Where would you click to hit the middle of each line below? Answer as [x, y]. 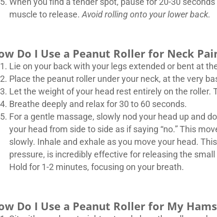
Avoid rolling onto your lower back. [146, 15]
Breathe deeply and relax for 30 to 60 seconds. [98, 104]
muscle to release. [45, 15]
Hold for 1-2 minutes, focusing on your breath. [96, 167]
